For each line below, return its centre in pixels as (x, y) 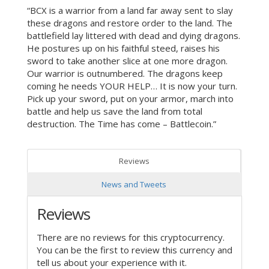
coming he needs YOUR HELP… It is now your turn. (132, 86)
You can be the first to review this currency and (134, 249)
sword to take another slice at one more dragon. (127, 61)
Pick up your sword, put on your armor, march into (130, 99)
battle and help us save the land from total (115, 111)
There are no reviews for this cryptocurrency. (131, 237)
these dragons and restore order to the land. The (130, 23)
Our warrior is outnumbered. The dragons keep (125, 74)
